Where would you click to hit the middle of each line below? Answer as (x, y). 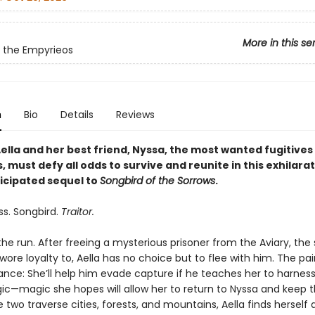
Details (77, 115)
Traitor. (76, 212)
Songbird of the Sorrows (157, 181)
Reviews (135, 115)
